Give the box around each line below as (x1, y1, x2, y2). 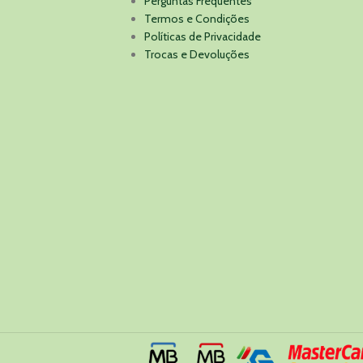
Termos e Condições (143, 11, 250, 27)
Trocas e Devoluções (143, 47, 250, 62)
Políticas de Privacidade (143, 29, 261, 45)
